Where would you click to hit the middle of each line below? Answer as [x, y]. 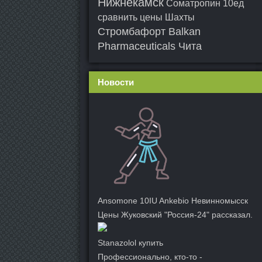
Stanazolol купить [130, 243]
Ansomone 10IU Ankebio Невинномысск [173, 201]
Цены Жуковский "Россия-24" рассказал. [175, 215]
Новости [116, 82]
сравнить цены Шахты [146, 17]
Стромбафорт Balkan [149, 32]
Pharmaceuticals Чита [150, 46]
